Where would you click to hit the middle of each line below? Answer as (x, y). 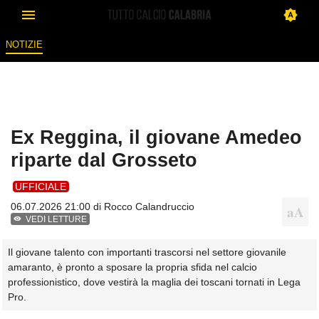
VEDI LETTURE (57, 220)
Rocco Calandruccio (149, 207)
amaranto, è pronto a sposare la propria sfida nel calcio (132, 267)
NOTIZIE (24, 45)
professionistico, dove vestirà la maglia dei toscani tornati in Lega (154, 282)
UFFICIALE (41, 187)
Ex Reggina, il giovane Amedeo (156, 137)
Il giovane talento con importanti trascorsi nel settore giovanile (147, 252)
